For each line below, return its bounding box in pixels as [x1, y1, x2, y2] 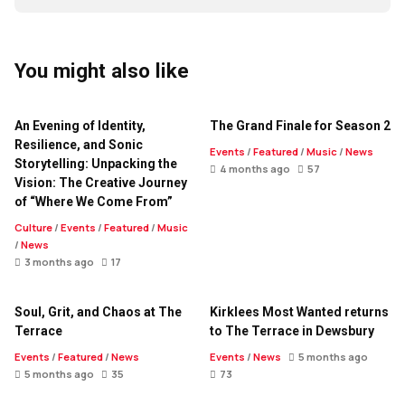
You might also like [14, 59, 189, 83]
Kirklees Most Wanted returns [210, 305, 389, 320]
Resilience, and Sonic [14, 137, 143, 153]
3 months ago [24, 255, 94, 269]
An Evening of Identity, [14, 118, 146, 134]
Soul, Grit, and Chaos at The [14, 305, 182, 320]
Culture [14, 221, 52, 235]
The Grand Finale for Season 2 [210, 118, 391, 134]
